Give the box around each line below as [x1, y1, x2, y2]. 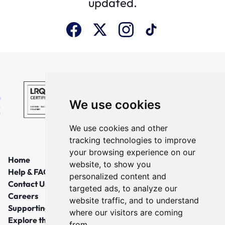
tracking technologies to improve [69, 135, 196, 145]
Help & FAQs [8, 166, 53, 177]
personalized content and [69, 171, 166, 181]
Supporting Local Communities [8, 202, 121, 213]
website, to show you [69, 159, 151, 169]
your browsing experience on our [69, 147, 195, 157]
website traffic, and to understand [69, 195, 199, 205]
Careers [8, 190, 38, 201]
